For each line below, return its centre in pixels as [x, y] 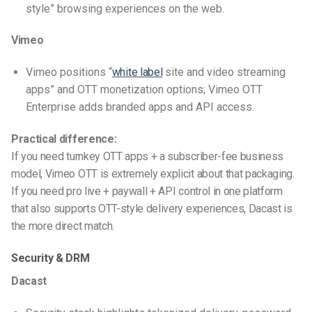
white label [137, 72]
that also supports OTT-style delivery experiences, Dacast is [152, 209]
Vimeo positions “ [69, 72]
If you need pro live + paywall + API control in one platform [147, 192]
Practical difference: [64, 139]
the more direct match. [64, 226]
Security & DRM [50, 258]
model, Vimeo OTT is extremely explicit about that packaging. [153, 174]
